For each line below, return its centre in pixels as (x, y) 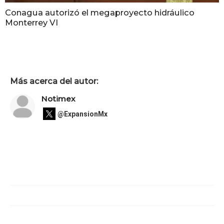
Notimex (58, 99)
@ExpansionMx (82, 114)
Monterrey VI (31, 23)
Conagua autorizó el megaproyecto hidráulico (100, 13)
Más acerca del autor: (54, 81)
